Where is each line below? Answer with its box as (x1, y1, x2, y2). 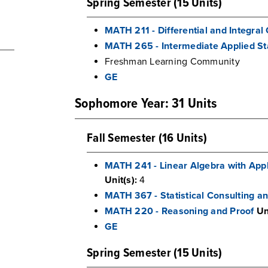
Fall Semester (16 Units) (87, 130, 207, 147)
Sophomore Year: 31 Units (75, 95, 217, 113)
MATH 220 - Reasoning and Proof (105, 205, 254, 217)
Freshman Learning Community (105, 56, 240, 68)
